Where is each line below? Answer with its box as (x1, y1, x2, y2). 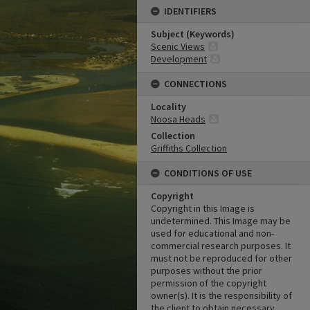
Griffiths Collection (151, 142, 227, 154)
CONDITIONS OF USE (164, 167, 252, 179)
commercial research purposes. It (151, 239, 291, 252)
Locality (151, 100, 186, 113)
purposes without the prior (151, 264, 262, 277)
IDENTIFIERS (164, 5, 217, 17)
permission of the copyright (151, 277, 266, 289)
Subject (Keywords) (151, 28, 235, 40)
